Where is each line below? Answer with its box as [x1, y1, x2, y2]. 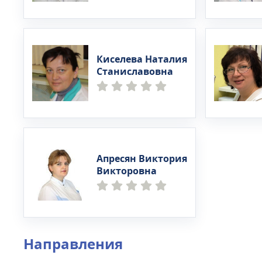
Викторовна [96, 164, 157, 178]
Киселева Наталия [96, 53, 187, 67]
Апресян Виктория [96, 152, 187, 166]
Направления [23, 234, 123, 255]
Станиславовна [96, 65, 173, 79]
